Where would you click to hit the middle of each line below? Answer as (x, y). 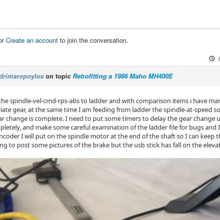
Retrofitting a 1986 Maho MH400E (123, 76)
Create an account (32, 40)
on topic (58, 76)
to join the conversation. (93, 40)
